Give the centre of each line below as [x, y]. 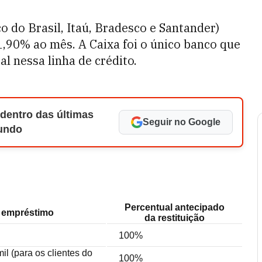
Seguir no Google [182, 122]
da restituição [175, 218]
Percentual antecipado [175, 207]
